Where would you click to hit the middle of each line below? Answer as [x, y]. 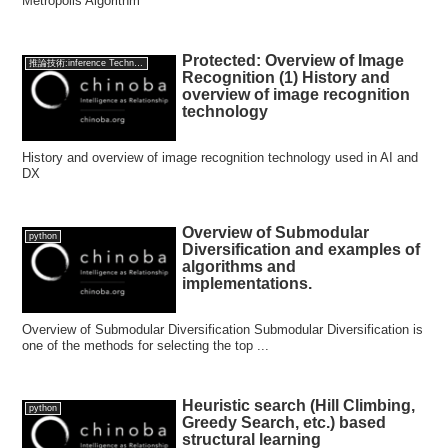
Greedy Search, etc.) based [284, 422]
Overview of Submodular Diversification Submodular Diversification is [223, 330]
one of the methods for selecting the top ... [146, 346]
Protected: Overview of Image [293, 60]
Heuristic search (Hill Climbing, [299, 405]
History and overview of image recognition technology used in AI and [220, 157]
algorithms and [239, 267]
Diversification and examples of [301, 250]
